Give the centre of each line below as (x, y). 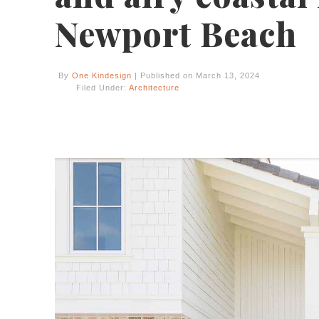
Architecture (154, 88)
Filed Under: (103, 88)
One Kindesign (102, 75)
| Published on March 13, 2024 (196, 75)
